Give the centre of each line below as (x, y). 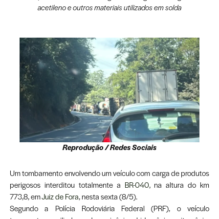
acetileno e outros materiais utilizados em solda (109, 8)
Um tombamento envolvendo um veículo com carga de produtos (109, 173)
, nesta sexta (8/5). (108, 197)
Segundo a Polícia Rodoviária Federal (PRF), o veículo (109, 208)
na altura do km (180, 185)
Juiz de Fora (60, 197)
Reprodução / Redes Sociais (109, 147)
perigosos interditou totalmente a (67, 185)
